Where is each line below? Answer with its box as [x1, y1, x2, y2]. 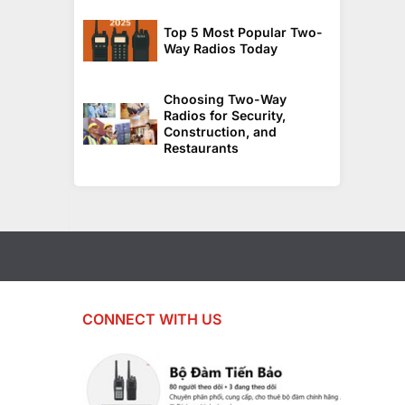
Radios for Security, [164, 107, 286, 123]
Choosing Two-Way [164, 90, 287, 107]
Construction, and [164, 123, 277, 139]
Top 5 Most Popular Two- [164, 24, 323, 40]
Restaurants [164, 139, 239, 155]
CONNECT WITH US [82, 310, 222, 329]
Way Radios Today [164, 40, 278, 56]
